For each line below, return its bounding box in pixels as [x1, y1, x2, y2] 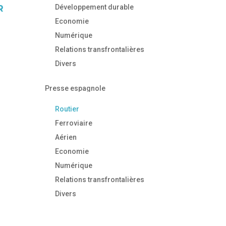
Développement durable [55, 3, 134, 11]
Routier [55, 104, 80, 113]
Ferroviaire [55, 119, 93, 127]
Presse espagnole [45, 84, 106, 92]
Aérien [55, 133, 77, 141]
